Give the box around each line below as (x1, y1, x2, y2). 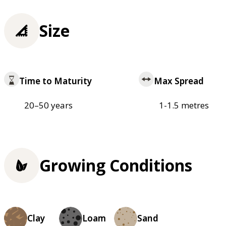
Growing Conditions (39, 154, 192, 177)
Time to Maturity (19, 75, 92, 87)
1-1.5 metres (158, 99, 209, 111)
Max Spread (153, 75, 204, 87)
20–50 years (24, 99, 73, 111)
